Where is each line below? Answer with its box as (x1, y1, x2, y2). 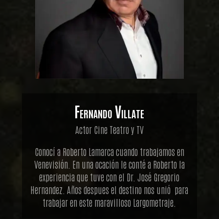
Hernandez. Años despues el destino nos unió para (30, 183, 189, 196)
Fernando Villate (74, 102, 145, 120)
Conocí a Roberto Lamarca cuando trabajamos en (34, 145, 184, 157)
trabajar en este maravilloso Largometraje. (43, 196, 176, 208)
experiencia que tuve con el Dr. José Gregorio (39, 170, 180, 183)
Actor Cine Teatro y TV (75, 123, 144, 135)
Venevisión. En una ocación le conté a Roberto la (34, 157, 185, 170)
